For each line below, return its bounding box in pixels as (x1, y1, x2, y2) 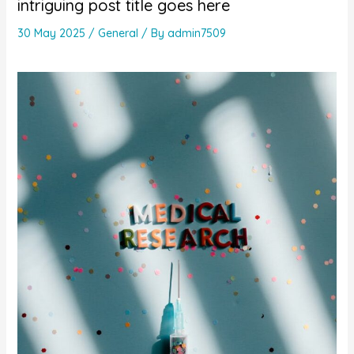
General (97, 26, 138, 41)
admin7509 (167, 26, 226, 41)
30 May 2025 (17, 26, 88, 41)
